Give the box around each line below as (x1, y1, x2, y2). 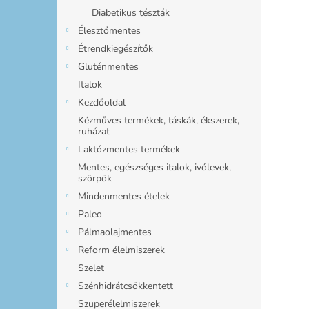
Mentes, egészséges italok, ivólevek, (78, 160, 231, 174)
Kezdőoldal (78, 95, 126, 109)
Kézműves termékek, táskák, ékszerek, (78, 113, 239, 127)
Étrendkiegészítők (78, 41, 153, 55)
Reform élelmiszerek (78, 243, 165, 257)
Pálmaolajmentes (78, 225, 152, 239)
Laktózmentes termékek (78, 142, 180, 156)
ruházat (78, 124, 110, 138)
